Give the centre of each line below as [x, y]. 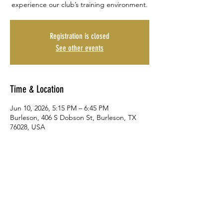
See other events [80, 48]
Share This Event [37, 182]
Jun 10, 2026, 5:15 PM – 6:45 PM [59, 108]
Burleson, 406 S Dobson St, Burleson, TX [73, 117]
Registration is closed [80, 36]
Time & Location [37, 89]
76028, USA [28, 127]
